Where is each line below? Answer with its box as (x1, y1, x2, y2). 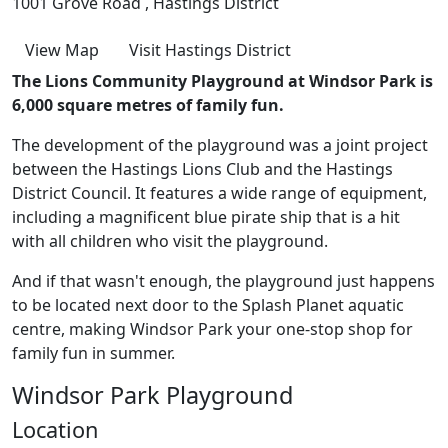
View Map (25, 39, 99, 62)
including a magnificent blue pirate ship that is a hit (12, 206, 400, 229)
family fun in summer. (12, 342, 175, 365)
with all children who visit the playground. (12, 230, 328, 253)
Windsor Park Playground (12, 379, 293, 412)
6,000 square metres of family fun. (12, 94, 284, 117)
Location (12, 415, 98, 445)
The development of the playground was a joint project (12, 134, 428, 157)
